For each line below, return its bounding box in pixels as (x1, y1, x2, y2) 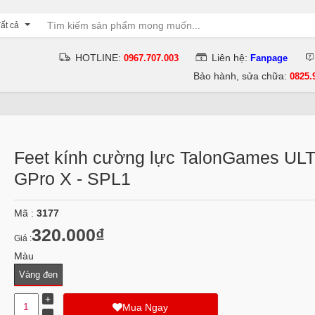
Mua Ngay (122, 302, 169, 314)
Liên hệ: (212, 52, 251, 63)
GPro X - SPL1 (13, 169, 131, 188)
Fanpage (250, 53, 288, 63)
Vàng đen (18, 269, 58, 280)
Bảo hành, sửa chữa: (193, 70, 290, 82)
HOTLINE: (75, 52, 124, 63)
